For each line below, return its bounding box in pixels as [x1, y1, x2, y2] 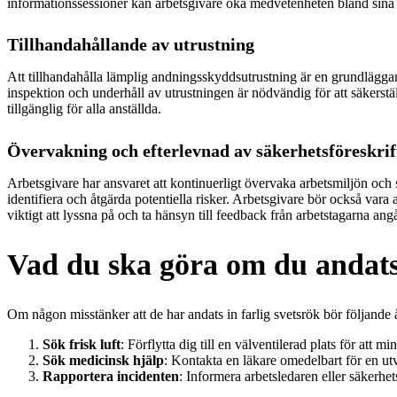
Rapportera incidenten [43, 369, 179, 385]
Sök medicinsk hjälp [43, 353, 164, 369]
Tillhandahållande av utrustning [7, 35, 254, 55]
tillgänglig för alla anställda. [7, 101, 161, 117]
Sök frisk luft [43, 337, 121, 353]
